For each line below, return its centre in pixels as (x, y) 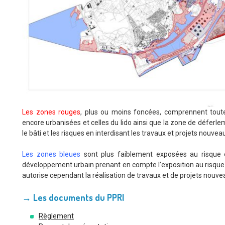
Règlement (56, 216)
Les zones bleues (51, 154)
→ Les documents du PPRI (73, 198)
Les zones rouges (51, 112)
